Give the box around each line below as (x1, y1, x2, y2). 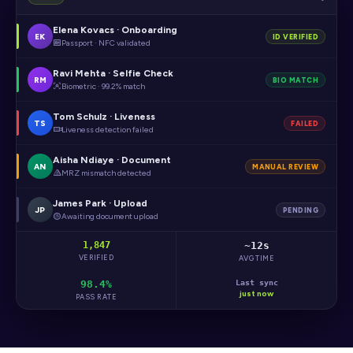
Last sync (235, 278, 278, 287)
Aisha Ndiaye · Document (53, 154, 171, 165)
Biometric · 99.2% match (61, 81, 145, 91)
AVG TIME (238, 254, 275, 262)
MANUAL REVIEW (252, 162, 318, 171)
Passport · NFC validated (61, 38, 150, 48)
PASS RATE (75, 292, 117, 301)
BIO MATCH (272, 75, 318, 84)
